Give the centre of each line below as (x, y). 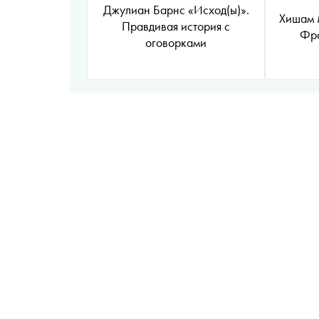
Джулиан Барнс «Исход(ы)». (176, 10)
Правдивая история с (176, 26)
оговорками (176, 42)
